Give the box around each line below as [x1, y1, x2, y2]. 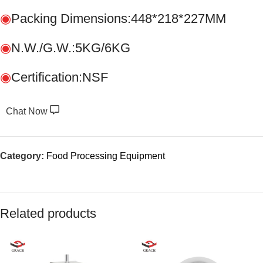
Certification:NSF [11, 70, 108, 85]
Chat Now [6, 106, 50, 117]
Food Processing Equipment [46, 151, 165, 161]
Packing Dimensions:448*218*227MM [11, 11, 226, 26]
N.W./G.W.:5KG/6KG [11, 41, 130, 56]
